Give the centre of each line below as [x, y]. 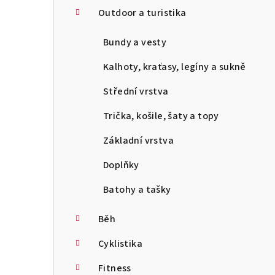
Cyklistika [120, 243]
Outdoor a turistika [142, 13]
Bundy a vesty [135, 42]
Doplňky [121, 165]
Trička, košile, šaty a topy [161, 116]
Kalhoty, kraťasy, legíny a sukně [175, 67]
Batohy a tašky [137, 189]
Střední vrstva [136, 91]
